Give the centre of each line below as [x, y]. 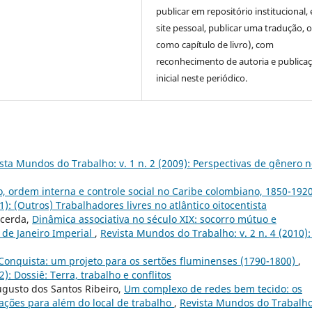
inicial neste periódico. [202, 78]
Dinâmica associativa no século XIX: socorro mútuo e [154, 219]
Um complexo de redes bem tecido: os [213, 289]
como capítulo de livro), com [215, 45]
